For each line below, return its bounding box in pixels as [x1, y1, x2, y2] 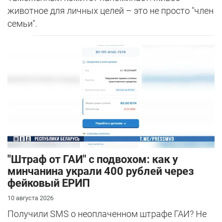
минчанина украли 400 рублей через [7, 165, 194, 177]
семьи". [7, 18, 37, 29]
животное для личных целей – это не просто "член [7, 5, 214, 16]
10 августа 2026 [7, 194, 54, 202]
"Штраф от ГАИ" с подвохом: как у [7, 153, 178, 166]
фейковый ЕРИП [7, 176, 90, 189]
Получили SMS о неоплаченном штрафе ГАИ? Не [7, 208, 207, 219]
